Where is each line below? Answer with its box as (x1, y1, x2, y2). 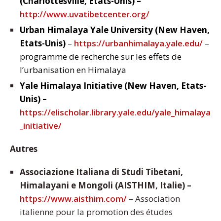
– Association (127, 193, 180, 205)
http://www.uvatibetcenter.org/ (20, 8, 149, 20)
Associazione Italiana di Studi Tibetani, (20, 166, 183, 178)
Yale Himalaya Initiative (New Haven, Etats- (20, 80, 206, 92)
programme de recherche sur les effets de (20, 51, 182, 63)
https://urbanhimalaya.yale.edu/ (74, 37, 203, 49)
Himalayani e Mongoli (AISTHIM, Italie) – (20, 180, 191, 191)
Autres (10, 143, 37, 155)
